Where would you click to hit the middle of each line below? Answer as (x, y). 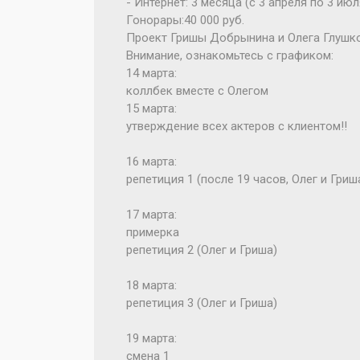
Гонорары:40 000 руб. (185, 20)
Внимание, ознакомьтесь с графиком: (230, 55)
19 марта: (151, 338)
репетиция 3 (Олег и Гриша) (202, 303)
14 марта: (151, 73)
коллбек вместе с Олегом (197, 91)
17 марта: (151, 215)
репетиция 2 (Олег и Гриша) (202, 250)
